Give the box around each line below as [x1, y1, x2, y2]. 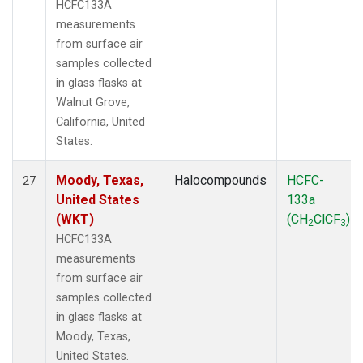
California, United [56, 114, 145, 129]
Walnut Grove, [56, 95, 130, 109]
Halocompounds [174, 172, 267, 188]
